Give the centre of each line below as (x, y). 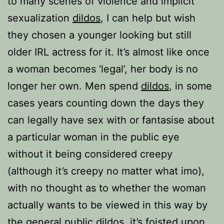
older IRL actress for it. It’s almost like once (108, 52)
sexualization (40, 18)
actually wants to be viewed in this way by (107, 205)
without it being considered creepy (90, 154)
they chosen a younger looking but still (99, 35)
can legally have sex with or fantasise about (111, 120)
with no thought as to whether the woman (107, 188)
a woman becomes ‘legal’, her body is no (103, 69)
